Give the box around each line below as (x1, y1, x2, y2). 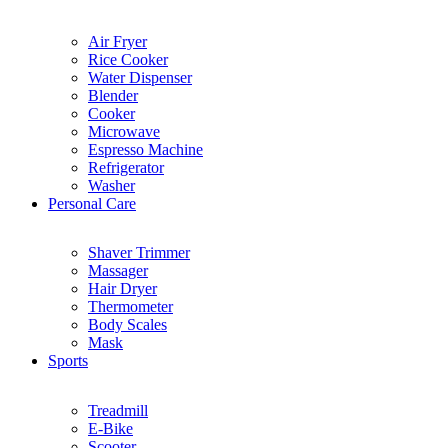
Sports (48, 352, 88, 369)
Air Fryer (88, 32, 147, 50)
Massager (88, 262, 148, 279)
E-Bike (88, 419, 133, 437)
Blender (88, 86, 138, 104)
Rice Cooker (88, 50, 168, 68)
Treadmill (88, 401, 148, 419)
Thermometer (88, 298, 173, 315)
